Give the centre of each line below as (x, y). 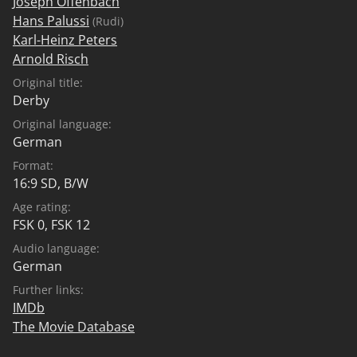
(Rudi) (106, 21)
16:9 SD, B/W (51, 183)
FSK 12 (71, 224)
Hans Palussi (51, 20)
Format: (33, 165)
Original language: (62, 124)
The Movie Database (74, 326)
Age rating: (42, 206)
